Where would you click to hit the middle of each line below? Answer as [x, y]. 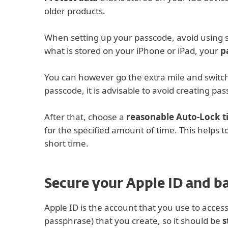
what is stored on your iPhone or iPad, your [132, 51]
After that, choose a [85, 117]
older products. [75, 11]
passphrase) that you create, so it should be [133, 221]
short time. [66, 143]
